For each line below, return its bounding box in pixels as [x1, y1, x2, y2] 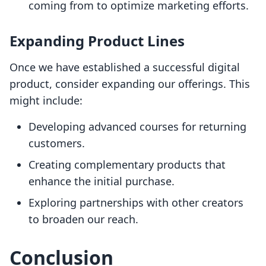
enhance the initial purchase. [28, 174, 175, 189]
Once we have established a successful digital [9, 60, 240, 75]
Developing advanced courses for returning [28, 119, 246, 134]
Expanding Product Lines [9, 31, 185, 51]
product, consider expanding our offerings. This [9, 77, 250, 91]
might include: [9, 93, 83, 108]
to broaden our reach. [28, 212, 138, 227]
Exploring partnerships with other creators [28, 195, 243, 210]
